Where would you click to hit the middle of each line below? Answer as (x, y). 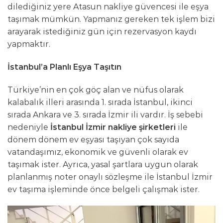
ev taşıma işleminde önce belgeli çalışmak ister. (104, 189)
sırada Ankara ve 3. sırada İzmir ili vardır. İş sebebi (105, 114)
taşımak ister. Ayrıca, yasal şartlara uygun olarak (103, 164)
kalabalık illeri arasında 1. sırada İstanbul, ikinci (100, 102)
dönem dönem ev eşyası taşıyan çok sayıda (93, 139)
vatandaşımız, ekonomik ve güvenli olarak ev (98, 152)
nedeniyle (29, 127)
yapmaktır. (29, 44)
